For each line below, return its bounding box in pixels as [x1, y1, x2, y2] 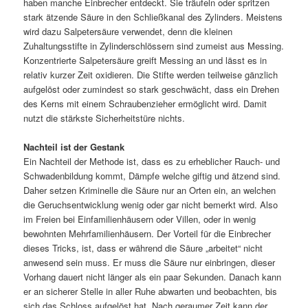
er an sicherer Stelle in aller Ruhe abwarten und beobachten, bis [23, 284, 278, 298]
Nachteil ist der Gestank [23, 140, 125, 153]
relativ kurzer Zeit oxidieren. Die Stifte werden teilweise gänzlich [23, 67, 278, 81]
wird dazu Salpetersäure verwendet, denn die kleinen [23, 24, 233, 38]
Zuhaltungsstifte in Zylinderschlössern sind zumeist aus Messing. [23, 38, 285, 52]
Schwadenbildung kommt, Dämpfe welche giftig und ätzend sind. [23, 168, 281, 182]
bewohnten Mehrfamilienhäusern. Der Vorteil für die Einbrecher [23, 226, 272, 240]
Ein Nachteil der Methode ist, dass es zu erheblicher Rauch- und [23, 154, 280, 168]
